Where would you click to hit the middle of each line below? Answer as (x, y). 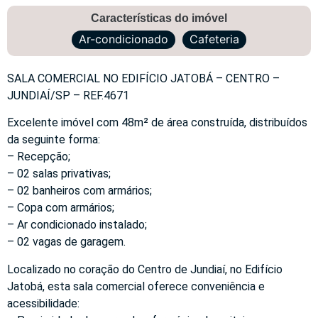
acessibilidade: (43, 303)
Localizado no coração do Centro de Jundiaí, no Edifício (145, 269)
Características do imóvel (159, 18)
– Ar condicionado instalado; (77, 225)
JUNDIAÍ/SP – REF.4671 (68, 95)
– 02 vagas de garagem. (66, 242)
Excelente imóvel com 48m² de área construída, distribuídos (157, 123)
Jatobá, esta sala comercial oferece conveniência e (136, 286)
